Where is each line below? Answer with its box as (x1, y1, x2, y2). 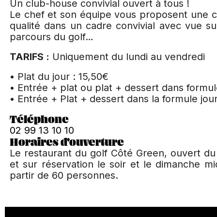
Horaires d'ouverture (10, 134, 124, 149)
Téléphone (10, 111, 69, 126)
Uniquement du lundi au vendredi (49, 50, 205, 62)
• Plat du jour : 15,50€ (10, 70, 108, 82)
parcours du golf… (10, 31, 93, 43)
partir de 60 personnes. (10, 169, 118, 181)
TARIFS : (10, 50, 49, 62)
